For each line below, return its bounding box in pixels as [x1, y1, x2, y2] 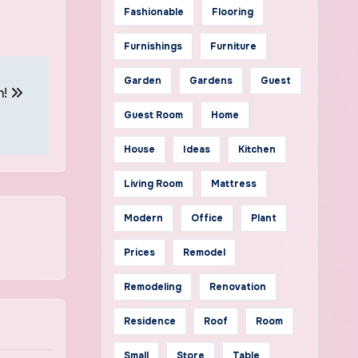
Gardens [189, 74, 233, 87]
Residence [123, 315, 176, 328]
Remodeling [123, 280, 181, 293]
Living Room [123, 177, 183, 190]
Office [190, 212, 223, 225]
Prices [123, 246, 155, 259]
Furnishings [123, 40, 182, 53]
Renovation [209, 280, 266, 293]
